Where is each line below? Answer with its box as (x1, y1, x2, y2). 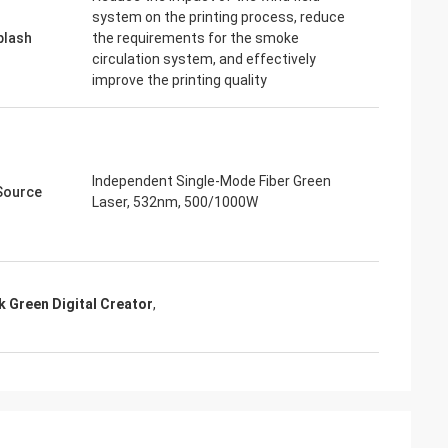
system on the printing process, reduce (92, 9, 345, 25)
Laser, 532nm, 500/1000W (92, 194, 258, 210)
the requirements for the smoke (92, 30, 299, 46)
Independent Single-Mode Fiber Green (92, 173, 331, 189)
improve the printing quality (92, 72, 267, 88)
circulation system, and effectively (92, 51, 316, 67)
